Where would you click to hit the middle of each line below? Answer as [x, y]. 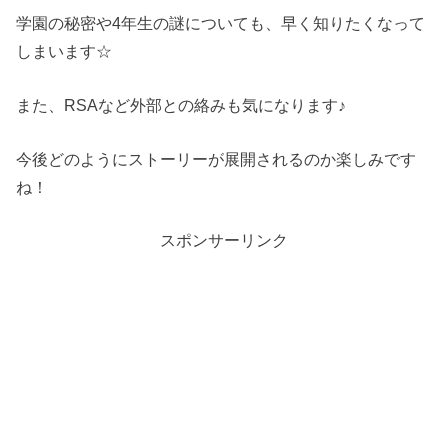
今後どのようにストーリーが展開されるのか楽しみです [216, 159]
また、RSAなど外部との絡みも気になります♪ [181, 105]
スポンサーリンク [224, 239]
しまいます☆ [64, 50]
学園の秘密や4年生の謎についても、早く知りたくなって [221, 22]
